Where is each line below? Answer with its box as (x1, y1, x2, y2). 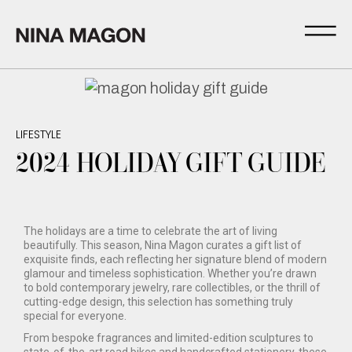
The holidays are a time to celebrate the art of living (24, 225, 277, 238)
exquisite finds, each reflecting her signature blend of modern (24, 253, 327, 266)
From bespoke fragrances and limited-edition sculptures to (24, 332, 313, 345)
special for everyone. (24, 310, 126, 323)
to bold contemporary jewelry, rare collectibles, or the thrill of (24, 281, 321, 295)
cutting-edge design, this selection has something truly (24, 295, 293, 309)
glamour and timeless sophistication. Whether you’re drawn (24, 267, 317, 280)
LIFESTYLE (16, 126, 61, 143)
